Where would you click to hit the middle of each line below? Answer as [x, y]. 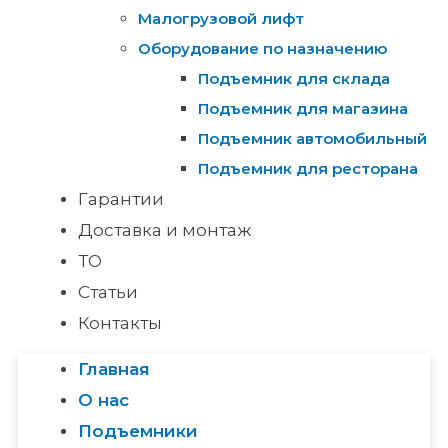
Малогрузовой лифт [221, 18]
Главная [114, 369]
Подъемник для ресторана [308, 168]
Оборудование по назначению [262, 48]
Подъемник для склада [294, 78]
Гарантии [121, 199]
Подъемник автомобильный [312, 138]
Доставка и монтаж [164, 230]
